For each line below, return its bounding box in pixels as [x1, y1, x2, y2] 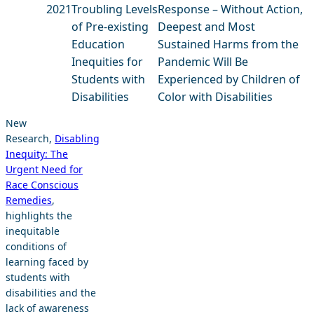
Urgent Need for [6, 162, 83, 176]
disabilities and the [6, 285, 96, 299]
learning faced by [6, 254, 88, 268]
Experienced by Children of [158, 71, 301, 87]
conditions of [6, 239, 67, 253]
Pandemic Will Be [158, 53, 249, 69]
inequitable [6, 224, 60, 238]
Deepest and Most [158, 18, 256, 34]
